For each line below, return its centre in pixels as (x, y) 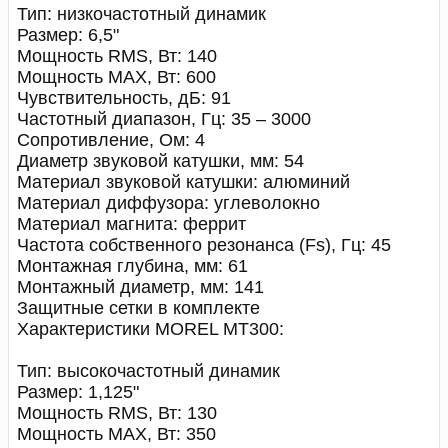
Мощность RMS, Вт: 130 (117, 413)
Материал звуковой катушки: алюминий (183, 182)
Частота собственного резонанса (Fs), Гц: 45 (204, 245)
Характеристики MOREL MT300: (150, 329)
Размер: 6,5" (68, 35)
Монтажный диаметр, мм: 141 (140, 287)
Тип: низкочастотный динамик (141, 14)
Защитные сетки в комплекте (138, 308)
